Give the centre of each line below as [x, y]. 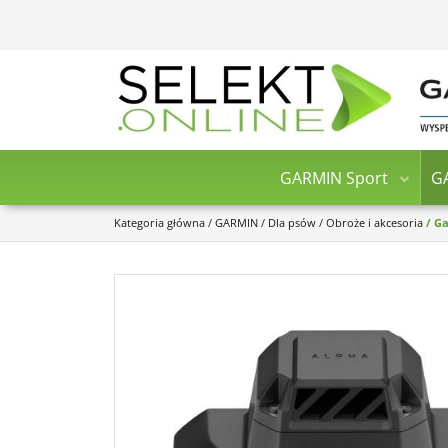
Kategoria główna [159, 222]
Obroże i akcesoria [374, 222]
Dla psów [292, 222]
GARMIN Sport [333, 177]
